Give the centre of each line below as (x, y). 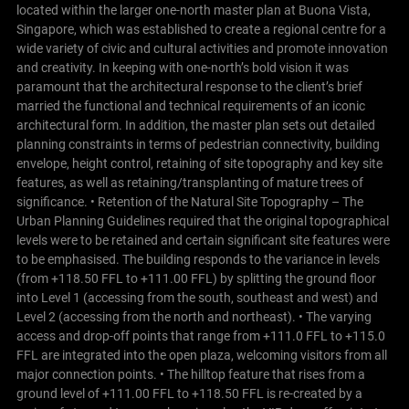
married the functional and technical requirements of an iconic (190, 105)
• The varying (335, 316)
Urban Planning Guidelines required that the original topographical (202, 220)
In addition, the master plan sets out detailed (250, 125)
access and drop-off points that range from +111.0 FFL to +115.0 (200, 336)
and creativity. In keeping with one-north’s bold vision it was (182, 67)
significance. (52, 201)
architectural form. (69, 125)
